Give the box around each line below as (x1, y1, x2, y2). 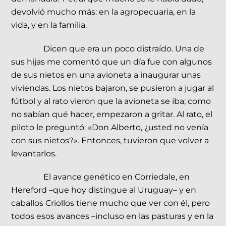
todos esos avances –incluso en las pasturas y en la (11, 211, 214, 221)
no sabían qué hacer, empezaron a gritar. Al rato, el (11, 109, 213, 119)
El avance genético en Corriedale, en (43, 172, 190, 182)
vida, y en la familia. (11, 20, 89, 30)
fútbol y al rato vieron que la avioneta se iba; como (11, 96, 211, 106)
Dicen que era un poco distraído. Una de (43, 43, 205, 53)
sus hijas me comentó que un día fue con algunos (11, 56, 212, 67)
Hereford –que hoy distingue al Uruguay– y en (11, 185, 197, 195)
